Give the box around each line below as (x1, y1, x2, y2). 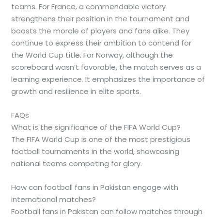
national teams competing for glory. (11, 158, 142, 169)
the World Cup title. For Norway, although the (11, 50, 173, 61)
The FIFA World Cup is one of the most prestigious (11, 134, 191, 145)
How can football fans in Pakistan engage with (11, 182, 179, 193)
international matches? (11, 194, 96, 205)
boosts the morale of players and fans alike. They (11, 26, 190, 36)
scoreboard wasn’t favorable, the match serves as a (11, 62, 201, 73)
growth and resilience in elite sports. (11, 86, 141, 97)
